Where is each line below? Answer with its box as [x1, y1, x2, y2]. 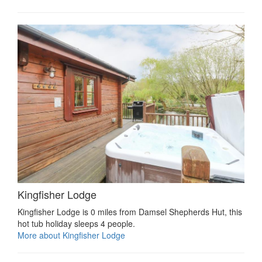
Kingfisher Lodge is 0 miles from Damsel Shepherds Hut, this [18, 206, 242, 218]
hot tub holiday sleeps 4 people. [18, 218, 135, 230]
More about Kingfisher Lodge [18, 229, 125, 242]
